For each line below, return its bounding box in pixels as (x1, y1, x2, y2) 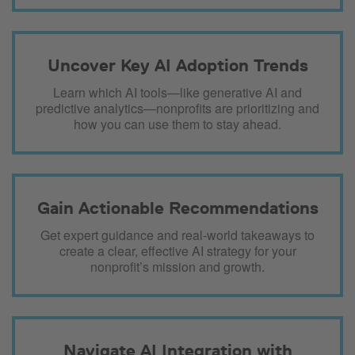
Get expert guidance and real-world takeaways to (40, 226, 315, 245)
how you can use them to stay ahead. (74, 115, 281, 134)
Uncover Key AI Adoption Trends (47, 55, 308, 76)
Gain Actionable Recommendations (36, 197, 319, 219)
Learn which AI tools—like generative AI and (53, 83, 302, 102)
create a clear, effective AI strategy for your (59, 242, 296, 261)
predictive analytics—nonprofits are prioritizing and (36, 99, 319, 118)
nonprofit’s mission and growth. (90, 258, 265, 277)
